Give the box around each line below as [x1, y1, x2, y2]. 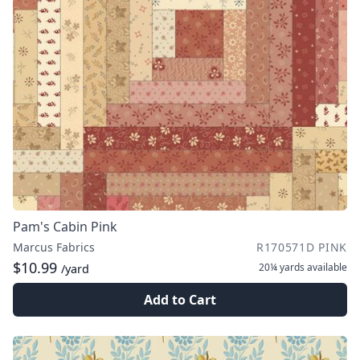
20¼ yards [259, 260, 305, 274]
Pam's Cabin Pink [13, 218, 117, 235]
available [305, 260, 347, 274]
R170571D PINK [256, 239, 347, 255]
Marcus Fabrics [13, 239, 95, 255]
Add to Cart [144, 291, 216, 309]
